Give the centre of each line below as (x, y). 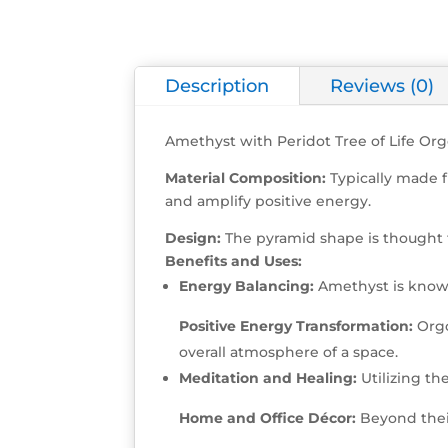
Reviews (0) (382, 85)
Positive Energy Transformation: (296, 325)
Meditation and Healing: (268, 377)
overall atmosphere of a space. (289, 351)
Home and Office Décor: (268, 417)
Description (217, 85)
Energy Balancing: (247, 285)
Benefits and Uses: (234, 260)
